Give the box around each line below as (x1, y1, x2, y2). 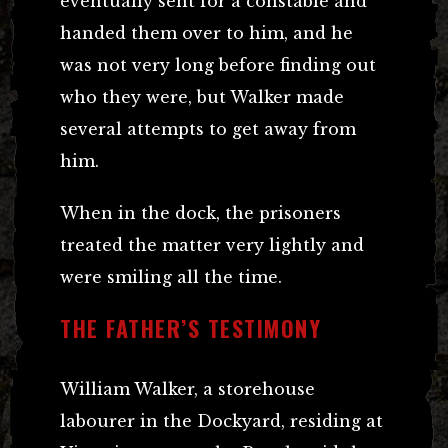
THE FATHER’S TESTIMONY (60, 311, 321, 344)
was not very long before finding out (60, 54, 376, 75)
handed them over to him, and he (60, 22, 353, 43)
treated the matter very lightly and (60, 234, 364, 255)
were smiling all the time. (60, 266, 282, 287)
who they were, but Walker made (60, 86, 344, 107)
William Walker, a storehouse (60, 378, 315, 399)
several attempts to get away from (60, 118, 356, 139)
